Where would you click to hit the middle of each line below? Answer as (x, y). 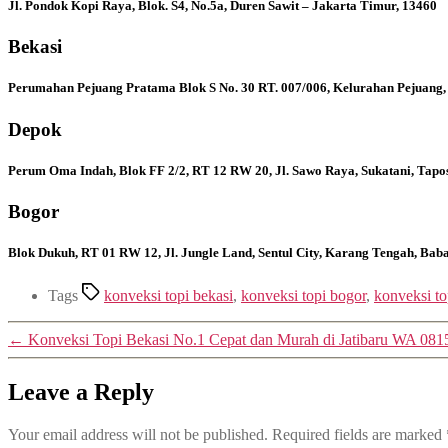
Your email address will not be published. (138, 435)
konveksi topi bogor (303, 296)
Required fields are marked (359, 435)
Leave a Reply (81, 392)
